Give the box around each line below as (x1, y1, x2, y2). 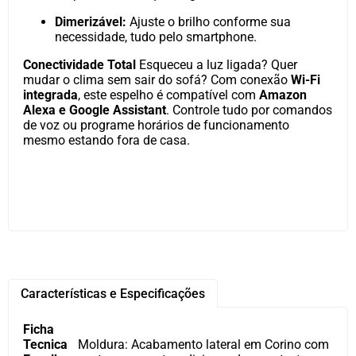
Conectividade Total (23, 57, 136, 72)
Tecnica (23, 337, 68, 352)
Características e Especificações (21, 286, 205, 301)
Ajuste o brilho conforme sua (126, 14, 291, 29)
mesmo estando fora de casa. (23, 133, 190, 148)
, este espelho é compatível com (78, 87, 259, 103)
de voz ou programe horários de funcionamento (23, 118, 289, 133)
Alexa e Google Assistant (23, 103, 166, 118)
